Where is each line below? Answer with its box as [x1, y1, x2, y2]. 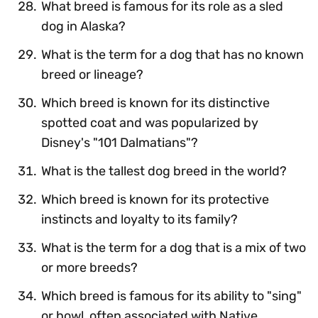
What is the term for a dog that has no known [41, 46, 304, 62]
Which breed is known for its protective [41, 191, 269, 207]
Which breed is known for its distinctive [41, 94, 270, 111]
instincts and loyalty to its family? [41, 211, 238, 227]
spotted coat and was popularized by [41, 114, 258, 131]
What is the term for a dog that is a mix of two [41, 239, 306, 256]
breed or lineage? [41, 66, 143, 82]
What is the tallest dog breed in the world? [41, 163, 287, 179]
